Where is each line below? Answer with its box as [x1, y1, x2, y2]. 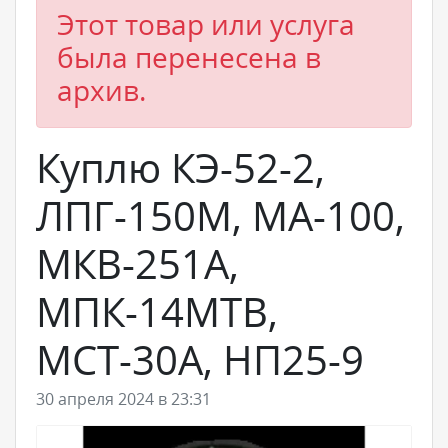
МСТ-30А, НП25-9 [36, 332, 364, 387]
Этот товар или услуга [57, 5, 355, 43]
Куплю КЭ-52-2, [36, 140, 325, 195]
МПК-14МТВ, [36, 284, 278, 339]
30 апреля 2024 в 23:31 [36, 388, 211, 410]
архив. [57, 71, 146, 109]
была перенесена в [57, 38, 321, 76]
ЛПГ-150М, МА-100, [36, 188, 405, 243]
